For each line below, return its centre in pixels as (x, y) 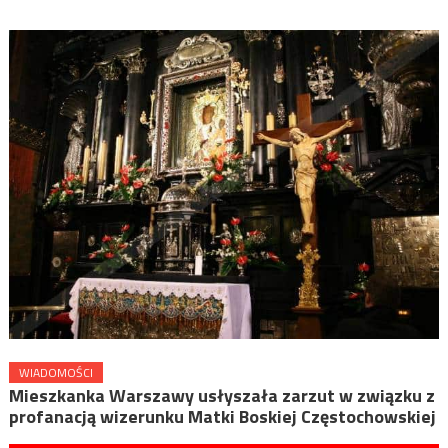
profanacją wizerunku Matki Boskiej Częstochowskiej (222, 417)
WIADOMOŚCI (55, 373)
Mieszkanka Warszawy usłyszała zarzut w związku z (221, 396)
